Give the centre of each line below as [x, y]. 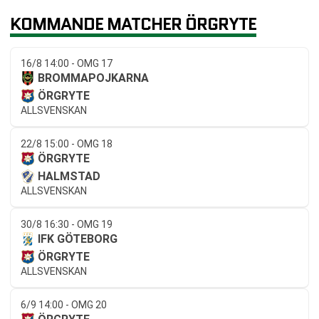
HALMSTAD [69, 177]
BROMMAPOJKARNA [93, 78]
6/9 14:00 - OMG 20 [64, 305]
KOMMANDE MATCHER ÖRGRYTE [133, 23]
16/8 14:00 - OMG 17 [67, 64]
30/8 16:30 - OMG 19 [67, 225]
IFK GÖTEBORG [78, 239]
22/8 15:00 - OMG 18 [67, 144]
